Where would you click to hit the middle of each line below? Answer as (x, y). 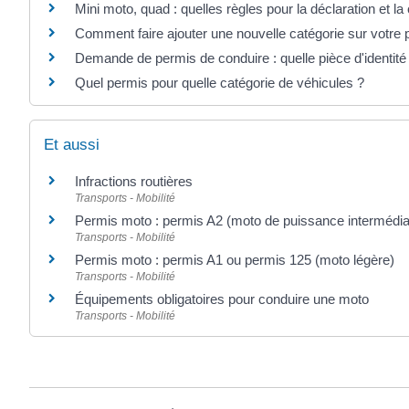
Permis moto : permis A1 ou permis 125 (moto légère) (235, 260)
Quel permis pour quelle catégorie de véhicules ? (220, 82)
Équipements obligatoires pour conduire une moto (222, 299)
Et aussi (72, 145)
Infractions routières (134, 182)
